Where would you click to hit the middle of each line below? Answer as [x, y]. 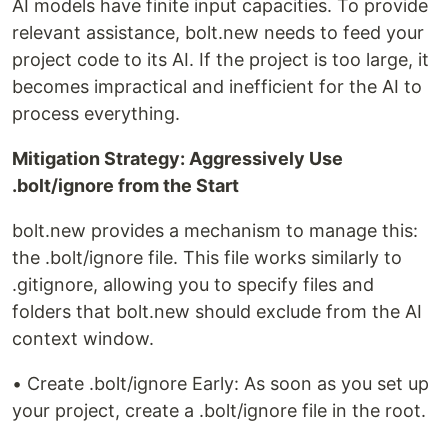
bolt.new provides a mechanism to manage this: [215, 231]
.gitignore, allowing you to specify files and [193, 285]
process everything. [96, 114]
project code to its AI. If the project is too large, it [220, 60]
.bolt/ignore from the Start [125, 186]
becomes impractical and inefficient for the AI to [217, 87]
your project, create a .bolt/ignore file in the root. [219, 411]
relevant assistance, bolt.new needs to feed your [218, 33]
